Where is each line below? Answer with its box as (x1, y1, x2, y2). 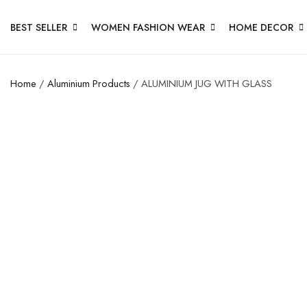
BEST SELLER (10, 20, 67, 34)
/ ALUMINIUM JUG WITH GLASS (130, 76, 272, 90)
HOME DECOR (229, 20, 293, 34)
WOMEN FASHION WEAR (91, 20, 205, 34)
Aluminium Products (47, 76, 130, 90)
